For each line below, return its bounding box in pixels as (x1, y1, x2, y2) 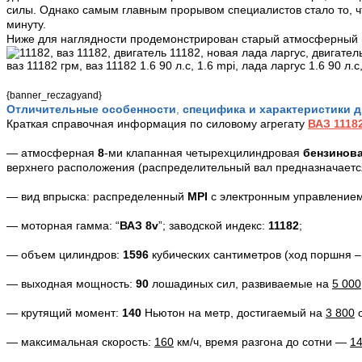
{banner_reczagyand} (6, 90, 102, 102)
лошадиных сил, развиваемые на (149, 277, 332, 291)
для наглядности (38, 32, 127, 46)
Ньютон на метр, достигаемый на (141, 306, 326, 320)
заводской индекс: (169, 219, 268, 233)
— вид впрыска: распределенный (6, 190, 187, 204)
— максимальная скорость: (6, 335, 154, 349)
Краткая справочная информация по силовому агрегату (6, 117, 308, 131)
